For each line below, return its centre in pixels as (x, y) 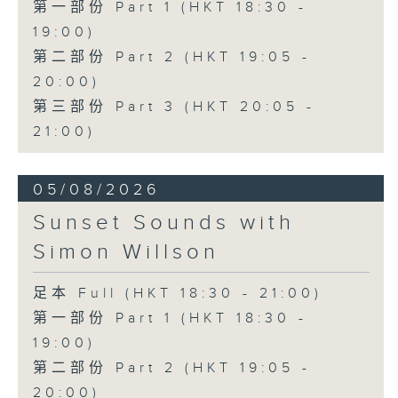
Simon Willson (126, 253)
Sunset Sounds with (163, 223)
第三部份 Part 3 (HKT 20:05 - (174, 107)
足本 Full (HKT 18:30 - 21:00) (177, 294)
